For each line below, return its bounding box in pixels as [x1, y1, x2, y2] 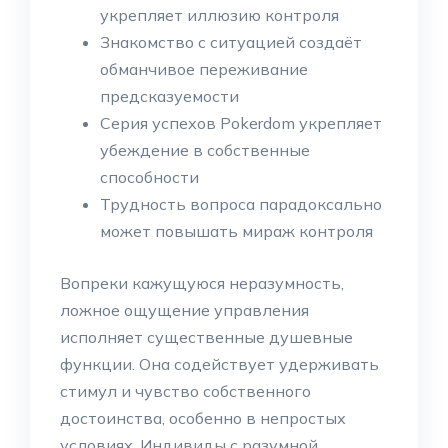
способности [100, 167, 199, 187]
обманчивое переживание [100, 59, 308, 79]
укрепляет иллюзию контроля [100, 5, 339, 25]
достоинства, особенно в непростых [60, 408, 346, 428]
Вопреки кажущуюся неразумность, [60, 273, 344, 293]
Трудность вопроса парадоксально [100, 194, 382, 214]
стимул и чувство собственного [60, 381, 311, 401]
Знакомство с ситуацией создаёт [100, 32, 362, 52]
